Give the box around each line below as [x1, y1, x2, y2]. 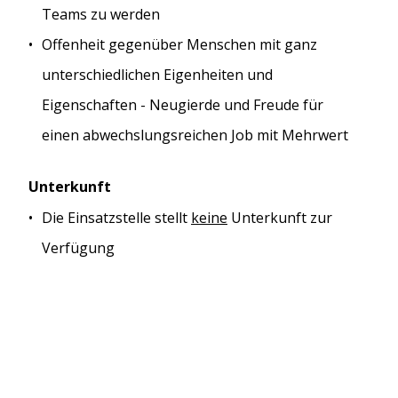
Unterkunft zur [227, 207, 332, 227]
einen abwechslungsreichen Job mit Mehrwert [42, 125, 348, 146]
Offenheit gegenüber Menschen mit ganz [42, 35, 317, 55]
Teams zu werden [42, 4, 160, 25]
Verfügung [42, 237, 115, 258]
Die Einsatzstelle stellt [42, 207, 191, 227]
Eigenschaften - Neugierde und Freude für [42, 95, 323, 115]
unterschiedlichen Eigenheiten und [42, 65, 273, 85]
